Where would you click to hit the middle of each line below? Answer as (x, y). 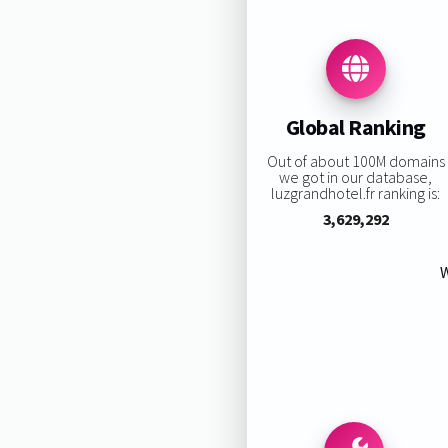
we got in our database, (356, 176)
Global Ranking (355, 127)
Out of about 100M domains (355, 160)
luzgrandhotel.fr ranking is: (356, 192)
